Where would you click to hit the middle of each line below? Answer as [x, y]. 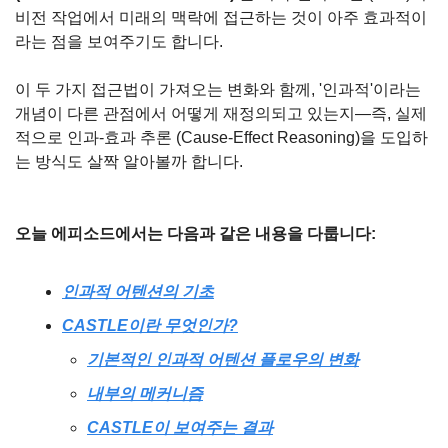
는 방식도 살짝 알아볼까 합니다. [129, 161]
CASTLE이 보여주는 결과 [180, 427]
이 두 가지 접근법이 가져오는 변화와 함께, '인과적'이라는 [218, 89]
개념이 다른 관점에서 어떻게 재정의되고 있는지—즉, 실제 [221, 113]
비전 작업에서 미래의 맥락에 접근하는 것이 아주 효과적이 [221, 17]
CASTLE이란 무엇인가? [150, 325]
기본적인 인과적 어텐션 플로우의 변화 [223, 359]
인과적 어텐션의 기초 [138, 291]
